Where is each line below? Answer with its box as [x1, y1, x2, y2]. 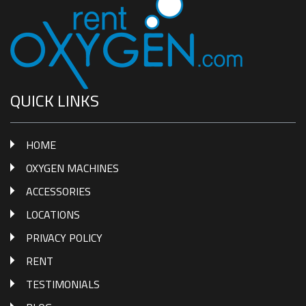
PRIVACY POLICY [26, 227, 102, 249]
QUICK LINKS [10, 85, 99, 117]
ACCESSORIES [26, 181, 91, 202]
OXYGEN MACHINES [26, 158, 119, 179]
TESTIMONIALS [26, 274, 100, 295]
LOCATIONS [26, 204, 80, 225]
